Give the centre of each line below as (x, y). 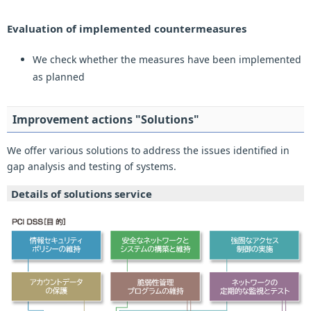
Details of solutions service (82, 194)
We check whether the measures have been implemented (167, 60)
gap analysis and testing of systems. (92, 167)
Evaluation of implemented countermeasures (127, 29)
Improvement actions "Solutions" (106, 120)
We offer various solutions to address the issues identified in (148, 151)
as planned (58, 77)
